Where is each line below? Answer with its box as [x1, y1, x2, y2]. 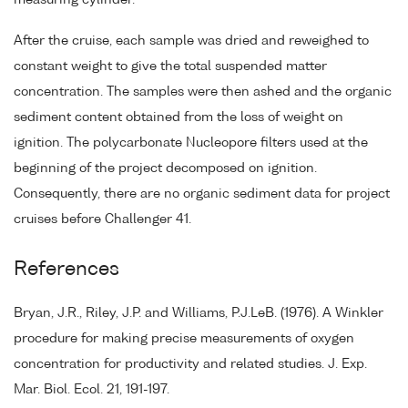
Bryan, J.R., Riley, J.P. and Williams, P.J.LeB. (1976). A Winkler [14, 307, 383, 321]
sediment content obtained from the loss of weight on [14, 111, 343, 125]
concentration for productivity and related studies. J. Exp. [14, 358, 367, 372]
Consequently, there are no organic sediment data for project [14, 188, 390, 201]
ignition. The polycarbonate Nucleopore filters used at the [14, 137, 368, 150]
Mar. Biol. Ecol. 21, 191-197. [14, 383, 169, 397]
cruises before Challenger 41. [14, 213, 191, 227]
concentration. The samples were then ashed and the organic [14, 86, 392, 99]
